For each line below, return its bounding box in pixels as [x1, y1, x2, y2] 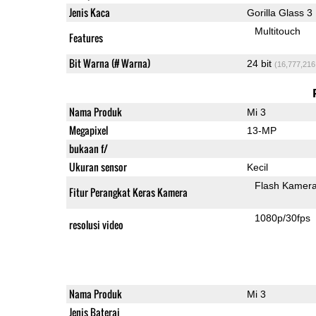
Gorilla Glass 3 [246, 6, 312, 18]
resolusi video [68, 217, 123, 232]
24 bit [246, 57, 274, 69]
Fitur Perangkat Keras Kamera [68, 184, 188, 200]
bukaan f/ [68, 140, 108, 156]
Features [68, 30, 103, 45]
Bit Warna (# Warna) [68, 55, 150, 71]
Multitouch [255, 25, 301, 37]
